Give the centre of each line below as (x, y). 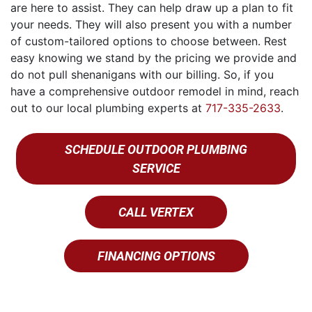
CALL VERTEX (156, 212)
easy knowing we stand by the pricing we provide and (154, 58)
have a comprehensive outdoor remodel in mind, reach (155, 92)
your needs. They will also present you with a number (151, 25)
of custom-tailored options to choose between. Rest (149, 41)
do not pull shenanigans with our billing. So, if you (142, 75)
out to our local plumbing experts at (108, 108)
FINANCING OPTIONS (156, 256)
